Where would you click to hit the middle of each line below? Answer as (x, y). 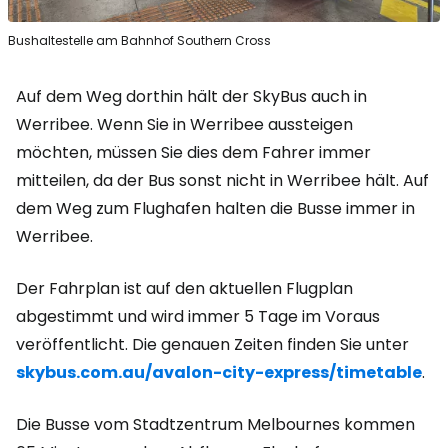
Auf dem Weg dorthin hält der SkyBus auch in (191, 97)
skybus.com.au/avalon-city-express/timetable (219, 373)
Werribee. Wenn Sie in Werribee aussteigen (184, 125)
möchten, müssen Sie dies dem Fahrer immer (193, 153)
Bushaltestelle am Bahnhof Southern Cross (139, 41)
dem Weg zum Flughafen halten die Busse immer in (215, 209)
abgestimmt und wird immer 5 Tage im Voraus (198, 317)
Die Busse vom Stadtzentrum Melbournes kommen (215, 425)
